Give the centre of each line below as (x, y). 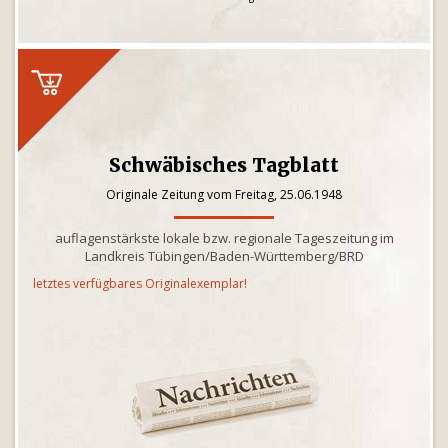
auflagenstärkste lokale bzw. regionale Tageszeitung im (224, 238)
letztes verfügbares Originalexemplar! (140, 283)
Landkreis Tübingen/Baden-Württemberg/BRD (224, 256)
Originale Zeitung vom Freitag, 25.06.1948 (224, 194)
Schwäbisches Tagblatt (224, 165)
